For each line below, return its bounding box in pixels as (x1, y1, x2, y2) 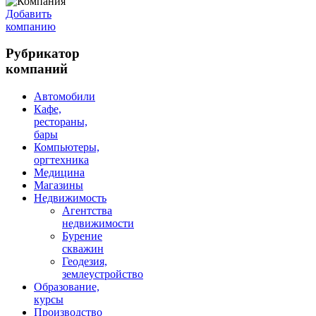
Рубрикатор (6, 46, 80, 61)
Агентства (62, 205, 112, 217)
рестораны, (34, 116, 87, 128)
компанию (6, 20, 56, 32)
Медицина (34, 166, 85, 179)
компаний (6, 61, 68, 77)
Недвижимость (34, 192, 107, 205)
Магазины (34, 179, 83, 192)
